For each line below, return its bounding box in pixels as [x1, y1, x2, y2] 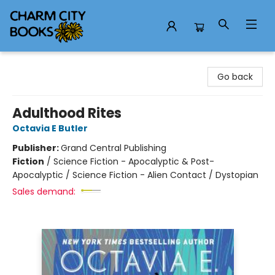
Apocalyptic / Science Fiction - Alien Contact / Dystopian [12, 169, 258, 181]
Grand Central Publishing [61, 142, 166, 154]
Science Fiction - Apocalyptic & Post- [53, 155, 214, 168]
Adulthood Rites [12, 104, 122, 123]
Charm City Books [9, 57, 86, 69]
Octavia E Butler [12, 122, 88, 134]
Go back [217, 71, 253, 83]
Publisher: [12, 142, 61, 154]
